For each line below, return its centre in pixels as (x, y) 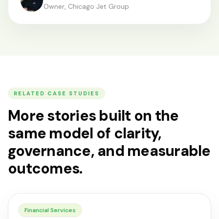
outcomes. (45, 168)
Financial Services (50, 210)
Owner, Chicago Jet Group (86, 6)
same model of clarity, (85, 133)
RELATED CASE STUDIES (56, 93)
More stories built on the (93, 116)
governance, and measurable (109, 151)
